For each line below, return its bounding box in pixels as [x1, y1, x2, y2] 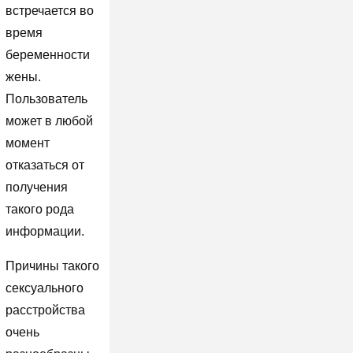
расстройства [5, 303, 85, 317]
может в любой [5, 113, 93, 128]
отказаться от [5, 158, 84, 172]
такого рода [5, 202, 74, 216]
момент [5, 136, 50, 150]
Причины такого [5, 258, 99, 273]
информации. [5, 224, 84, 238]
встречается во [5, 3, 94, 17]
